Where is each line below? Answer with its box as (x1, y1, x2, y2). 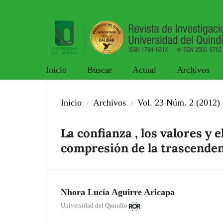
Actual (132, 64, 156, 75)
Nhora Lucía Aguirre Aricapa (61, 187, 175, 197)
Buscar (87, 64, 112, 75)
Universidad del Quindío (61, 201, 127, 209)
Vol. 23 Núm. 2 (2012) (137, 97, 220, 108)
